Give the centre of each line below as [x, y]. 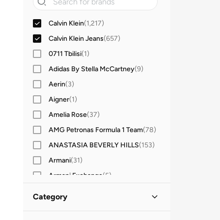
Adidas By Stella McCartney [92, 69]
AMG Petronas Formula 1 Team [96, 130]
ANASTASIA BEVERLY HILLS [94, 145]
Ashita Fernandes [76, 206]
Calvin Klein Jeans [76, 38]
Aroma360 [65, 191]
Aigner [59, 99]
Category [50, 197]
